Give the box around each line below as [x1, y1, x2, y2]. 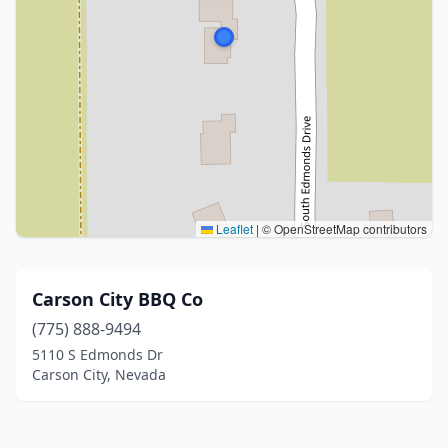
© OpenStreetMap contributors [259, 220, 427, 237]
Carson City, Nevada [32, 365, 166, 384]
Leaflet [213, 220, 253, 237]
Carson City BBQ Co [32, 287, 203, 311]
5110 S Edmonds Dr [32, 345, 163, 364]
